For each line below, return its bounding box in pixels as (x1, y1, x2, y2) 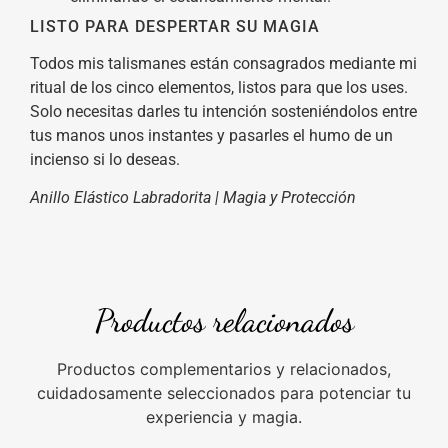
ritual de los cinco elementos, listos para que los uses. (30, 77, 408, 97)
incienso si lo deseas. (30, 149, 180, 169)
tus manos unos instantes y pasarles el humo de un (30, 125, 393, 145)
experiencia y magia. (146, 406, 302, 427)
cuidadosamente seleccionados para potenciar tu (37, 382, 411, 403)
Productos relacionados (94, 301, 354, 340)
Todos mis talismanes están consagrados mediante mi (30, 53, 417, 73)
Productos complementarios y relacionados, (57, 358, 391, 379)
